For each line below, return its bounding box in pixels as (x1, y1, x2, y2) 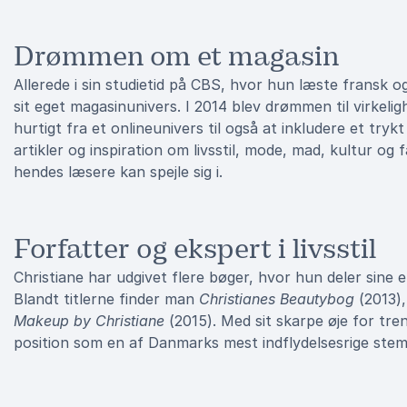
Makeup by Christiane (14, 312, 164, 330)
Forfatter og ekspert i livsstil (14, 232, 376, 266)
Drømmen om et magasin (14, 39, 339, 74)
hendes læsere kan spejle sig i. (14, 163, 223, 181)
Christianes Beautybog (199, 290, 354, 308)
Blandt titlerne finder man (14, 290, 199, 308)
